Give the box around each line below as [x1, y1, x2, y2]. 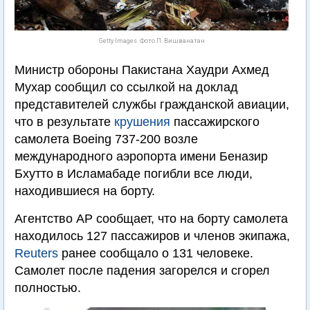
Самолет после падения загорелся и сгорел [15, 264, 270, 277]
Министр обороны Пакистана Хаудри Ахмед [15, 63, 269, 77]
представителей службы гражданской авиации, [15, 98, 289, 111]
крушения [114, 115, 170, 129]
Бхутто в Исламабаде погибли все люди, [15, 167, 253, 181]
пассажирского [170, 115, 259, 129]
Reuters [15, 246, 58, 260]
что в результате [15, 115, 114, 129]
